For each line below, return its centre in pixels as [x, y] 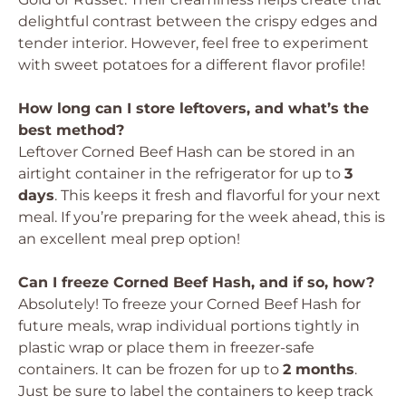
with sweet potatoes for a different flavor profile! [192, 65]
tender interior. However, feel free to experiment [193, 43]
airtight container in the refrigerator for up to [181, 174]
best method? [71, 130]
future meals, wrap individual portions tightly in [189, 326]
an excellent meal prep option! [129, 239]
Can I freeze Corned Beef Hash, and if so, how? [196, 282]
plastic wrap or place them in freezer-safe [166, 348]
